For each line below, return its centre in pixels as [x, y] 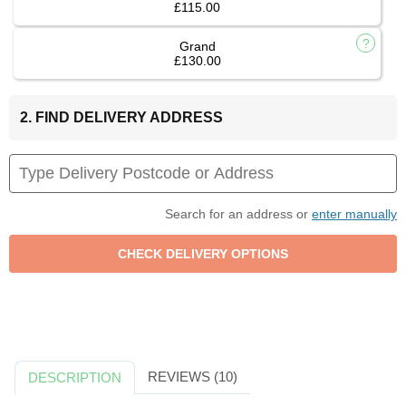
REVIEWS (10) [192, 377]
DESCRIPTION [75, 378]
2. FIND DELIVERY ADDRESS [121, 118]
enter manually [354, 214]
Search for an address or [238, 214]
